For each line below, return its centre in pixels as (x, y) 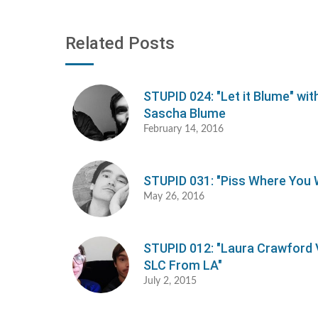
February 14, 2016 (183, 130)
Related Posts (120, 44)
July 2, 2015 (170, 281)
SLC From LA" (183, 265)
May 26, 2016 (174, 197)
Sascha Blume (185, 114)
